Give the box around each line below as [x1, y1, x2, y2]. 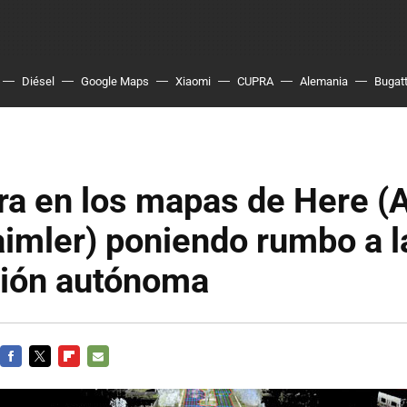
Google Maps [81, 74, 149, 88]
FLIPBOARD [58, 371, 121, 384]
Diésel [22, 74, 55, 88]
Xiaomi [175, 74, 211, 88]
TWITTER [29, 371, 80, 384]
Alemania [300, 74, 348, 88]
